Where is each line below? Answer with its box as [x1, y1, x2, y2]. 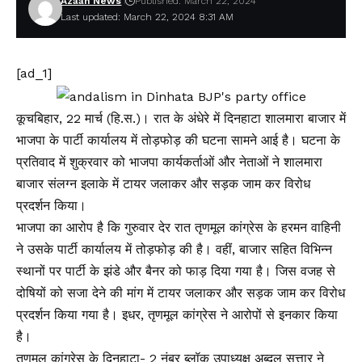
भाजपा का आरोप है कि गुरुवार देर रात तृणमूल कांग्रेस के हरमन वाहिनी [16, 219, 341, 235]
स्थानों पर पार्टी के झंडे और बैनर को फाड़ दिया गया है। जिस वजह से [16, 263, 335, 279]
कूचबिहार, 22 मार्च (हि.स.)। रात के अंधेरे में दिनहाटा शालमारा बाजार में [16, 110, 346, 126]
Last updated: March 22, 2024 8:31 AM [61, 11, 234, 23]
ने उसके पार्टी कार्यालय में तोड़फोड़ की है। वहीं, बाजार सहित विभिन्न [16, 241, 332, 257]
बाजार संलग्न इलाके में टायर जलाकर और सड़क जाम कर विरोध [16, 175, 310, 192]
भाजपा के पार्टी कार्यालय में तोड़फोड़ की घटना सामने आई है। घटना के [16, 132, 340, 148]
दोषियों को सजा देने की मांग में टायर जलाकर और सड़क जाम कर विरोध [16, 284, 345, 301]
